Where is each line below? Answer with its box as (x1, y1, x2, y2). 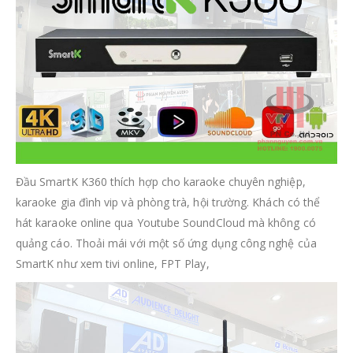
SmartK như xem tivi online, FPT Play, (16, 256, 210, 272)
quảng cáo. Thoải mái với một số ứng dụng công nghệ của (16, 236, 317, 251)
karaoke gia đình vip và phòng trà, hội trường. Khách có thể (16, 195, 321, 210)
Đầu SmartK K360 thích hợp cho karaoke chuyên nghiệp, (16, 174, 306, 190)
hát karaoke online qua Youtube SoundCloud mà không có (16, 215, 316, 231)
